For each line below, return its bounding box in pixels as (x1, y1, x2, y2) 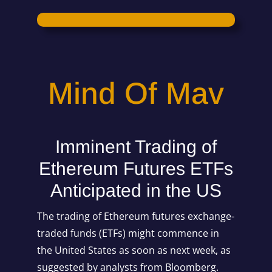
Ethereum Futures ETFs (38, 158, 233, 178)
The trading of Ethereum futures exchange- (36, 209, 234, 223)
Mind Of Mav (47, 76, 224, 110)
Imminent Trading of (55, 136, 217, 157)
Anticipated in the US (50, 180, 222, 200)
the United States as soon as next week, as (36, 243, 231, 257)
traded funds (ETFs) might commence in (36, 226, 219, 240)
